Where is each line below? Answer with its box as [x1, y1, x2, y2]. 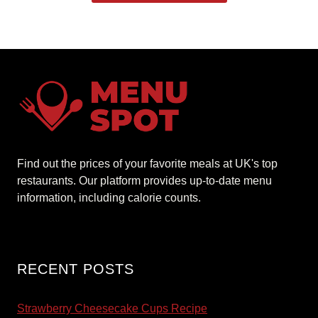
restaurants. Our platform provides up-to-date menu [17, 174, 272, 187]
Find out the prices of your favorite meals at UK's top [17, 157, 278, 170]
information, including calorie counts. [17, 191, 201, 204]
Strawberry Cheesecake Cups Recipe [17, 302, 207, 314]
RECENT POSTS [17, 261, 134, 277]
